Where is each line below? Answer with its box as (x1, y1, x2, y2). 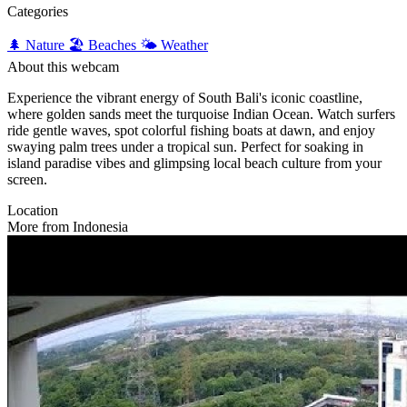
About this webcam (7, 59, 119, 74)
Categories (7, 4, 68, 19)
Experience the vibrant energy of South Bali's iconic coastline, (7, 90, 362, 105)
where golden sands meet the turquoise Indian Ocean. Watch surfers (7, 106, 395, 122)
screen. (7, 172, 47, 187)
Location (7, 203, 58, 218)
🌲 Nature (7, 37, 68, 53)
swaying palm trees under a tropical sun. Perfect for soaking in (7, 139, 363, 154)
